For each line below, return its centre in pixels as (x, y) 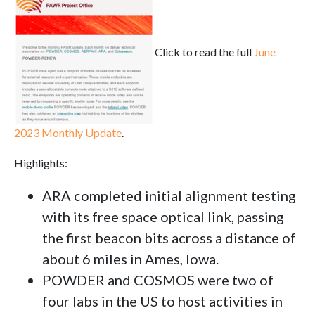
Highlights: (41, 162)
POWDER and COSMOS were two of (158, 279)
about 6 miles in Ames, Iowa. (130, 258)
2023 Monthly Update (68, 132)
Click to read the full (204, 51)
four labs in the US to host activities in (162, 301)
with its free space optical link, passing (163, 216)
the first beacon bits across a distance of (169, 237)
